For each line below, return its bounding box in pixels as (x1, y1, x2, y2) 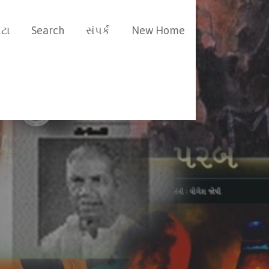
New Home (131, 24, 185, 37)
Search (31, 24, 64, 37)
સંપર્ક (86, 24, 110, 37)
